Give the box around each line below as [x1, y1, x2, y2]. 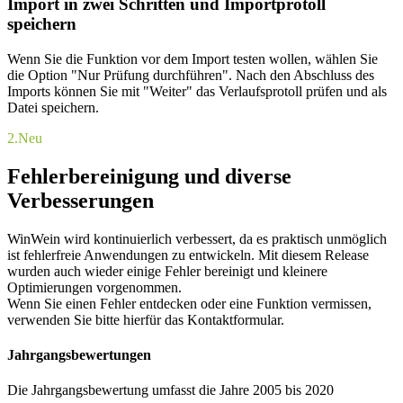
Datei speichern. [7, 100, 99, 116]
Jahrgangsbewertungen [7, 347, 151, 363]
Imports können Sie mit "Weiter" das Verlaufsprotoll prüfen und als [7, 84, 387, 100]
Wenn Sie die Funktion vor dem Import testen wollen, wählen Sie [7, 51, 378, 67]
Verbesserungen [7, 188, 154, 212]
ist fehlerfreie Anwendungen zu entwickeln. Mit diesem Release [7, 246, 369, 263]
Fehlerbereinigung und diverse [7, 164, 291, 188]
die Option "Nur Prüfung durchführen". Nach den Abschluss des [7, 67, 374, 84]
